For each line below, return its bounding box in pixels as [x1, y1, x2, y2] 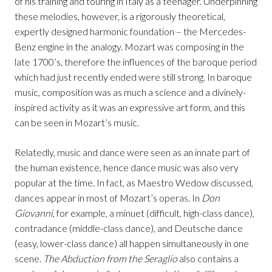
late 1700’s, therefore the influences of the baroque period [15, 56, 257, 68]
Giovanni [15, 207, 53, 219]
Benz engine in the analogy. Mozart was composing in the [15, 41, 244, 53]
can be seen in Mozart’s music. [15, 117, 139, 129]
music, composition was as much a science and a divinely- [15, 86, 246, 98]
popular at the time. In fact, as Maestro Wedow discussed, [15, 177, 253, 189]
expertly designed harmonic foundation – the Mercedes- [15, 25, 246, 38]
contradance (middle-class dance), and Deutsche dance [15, 222, 243, 234]
